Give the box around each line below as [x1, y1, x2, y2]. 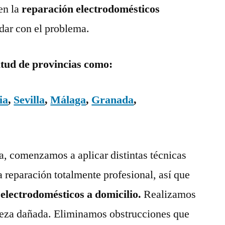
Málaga [50, 92, 86, 107]
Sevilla [14, 92, 45, 107]
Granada [91, 92, 134, 107]
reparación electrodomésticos [19, 2, 160, 16]
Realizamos [144, 187, 196, 201]
